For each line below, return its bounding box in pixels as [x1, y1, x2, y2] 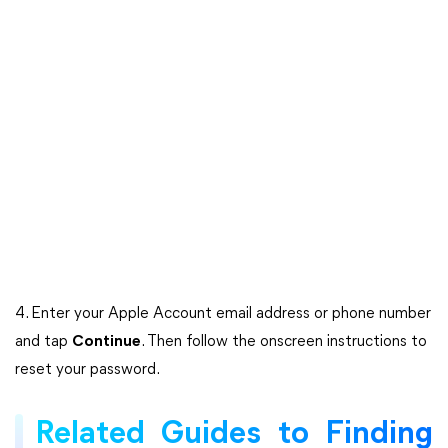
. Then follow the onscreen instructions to [141, 334, 427, 350]
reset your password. [15, 362, 160, 378]
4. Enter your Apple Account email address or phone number [15, 306, 431, 322]
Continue [72, 334, 141, 350]
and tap [15, 334, 72, 350]
